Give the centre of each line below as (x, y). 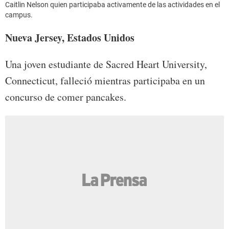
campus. (19, 15)
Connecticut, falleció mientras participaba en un (105, 80)
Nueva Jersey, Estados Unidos (70, 37)
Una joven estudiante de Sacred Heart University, (106, 64)
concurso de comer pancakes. (66, 97)
